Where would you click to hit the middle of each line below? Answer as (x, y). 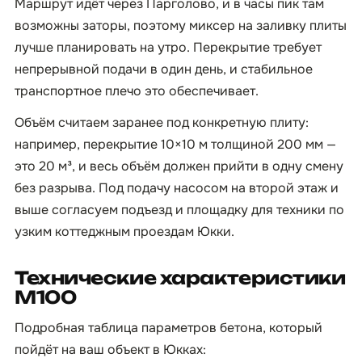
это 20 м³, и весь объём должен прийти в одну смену (179, 166)
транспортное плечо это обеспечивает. (137, 91)
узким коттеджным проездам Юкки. (124, 232)
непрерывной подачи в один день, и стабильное (164, 69)
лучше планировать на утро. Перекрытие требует (168, 47)
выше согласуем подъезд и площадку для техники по (179, 210)
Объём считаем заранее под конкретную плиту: (162, 122)
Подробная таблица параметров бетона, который (168, 328)
